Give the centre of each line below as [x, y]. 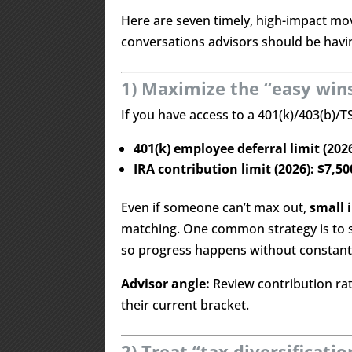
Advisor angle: [166, 284]
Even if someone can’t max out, [216, 207]
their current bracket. [185, 305]
